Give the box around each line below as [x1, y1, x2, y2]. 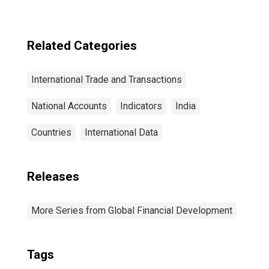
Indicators [120, 100, 162, 112]
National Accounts [31, 100, 107, 112]
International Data [85, 127, 158, 138]
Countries [31, 127, 71, 138]
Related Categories [27, 38, 137, 53]
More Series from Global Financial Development [31, 205, 232, 216]
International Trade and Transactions [31, 74, 182, 85]
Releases [27, 169, 79, 184]
